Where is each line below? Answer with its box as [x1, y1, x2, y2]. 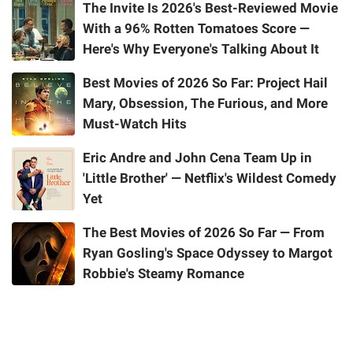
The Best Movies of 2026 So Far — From [83, 225, 325, 241]
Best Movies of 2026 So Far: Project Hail [83, 75, 328, 91]
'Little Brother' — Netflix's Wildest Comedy [83, 170, 336, 187]
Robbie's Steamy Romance [83, 266, 244, 282]
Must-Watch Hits [83, 116, 187, 132]
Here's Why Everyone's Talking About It [83, 41, 319, 58]
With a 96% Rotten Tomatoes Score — [83, 20, 310, 37]
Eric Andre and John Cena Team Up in [83, 150, 312, 166]
